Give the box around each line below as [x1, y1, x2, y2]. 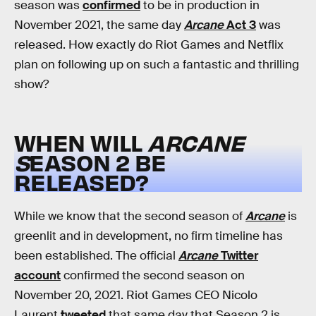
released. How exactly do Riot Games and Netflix [14, 37, 284, 52]
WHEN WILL [14, 127, 148, 157]
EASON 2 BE [29, 147, 166, 176]
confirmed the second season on [61, 268, 245, 284]
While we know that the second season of [14, 209, 245, 224]
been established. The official [14, 248, 178, 264]
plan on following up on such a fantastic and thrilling [14, 57, 299, 72]
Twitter [218, 248, 258, 264]
